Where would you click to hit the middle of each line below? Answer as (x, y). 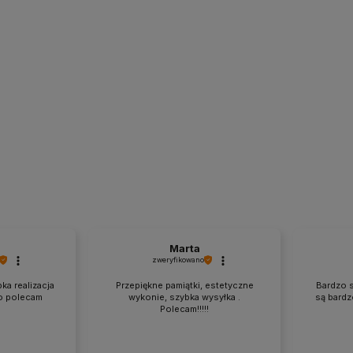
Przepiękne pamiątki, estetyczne (184, 286)
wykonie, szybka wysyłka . (184, 297)
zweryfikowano (178, 260)
